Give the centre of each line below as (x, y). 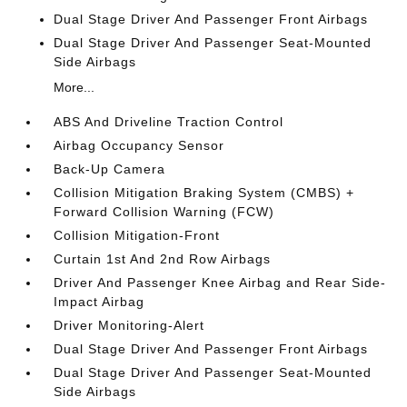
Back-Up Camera (110, 169)
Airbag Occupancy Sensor (139, 145)
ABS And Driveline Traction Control (169, 122)
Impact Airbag (99, 302)
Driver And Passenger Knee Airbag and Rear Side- (220, 283)
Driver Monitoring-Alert (129, 325)
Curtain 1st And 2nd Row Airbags (163, 259)
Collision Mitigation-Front (137, 235)
